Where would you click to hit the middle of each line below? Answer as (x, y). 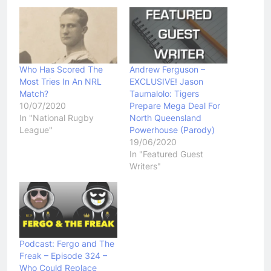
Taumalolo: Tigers (164, 93)
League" (36, 129)
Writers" (145, 166)
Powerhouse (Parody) (172, 129)
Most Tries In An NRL (60, 81)
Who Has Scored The (61, 69)
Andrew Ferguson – (167, 69)
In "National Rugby (57, 117)
